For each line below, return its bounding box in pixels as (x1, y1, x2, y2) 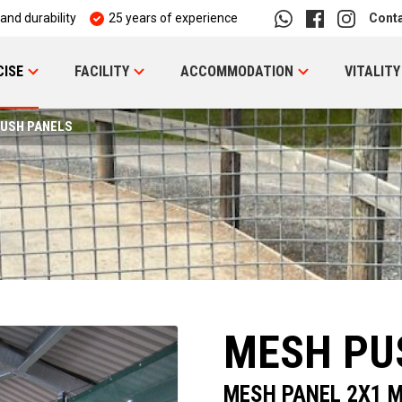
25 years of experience (109, 11, 238, 25)
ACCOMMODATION (179, 63, 293, 80)
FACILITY (74, 63, 129, 80)
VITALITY (344, 63, 400, 80)
